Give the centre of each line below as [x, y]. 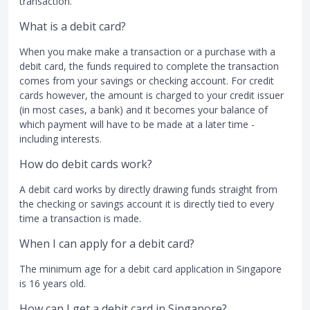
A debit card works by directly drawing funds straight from [148, 189]
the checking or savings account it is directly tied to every [147, 204]
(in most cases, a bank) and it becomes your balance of [144, 110]
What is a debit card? [73, 26]
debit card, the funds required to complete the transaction [149, 66]
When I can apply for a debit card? [107, 244]
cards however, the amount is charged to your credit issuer [152, 95]
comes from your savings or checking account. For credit [147, 81]
